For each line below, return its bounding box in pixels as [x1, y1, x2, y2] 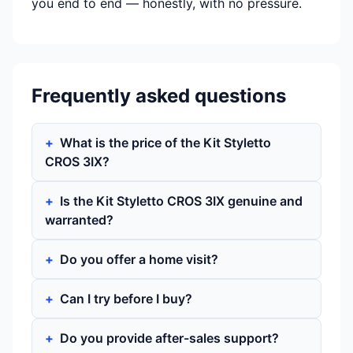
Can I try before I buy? [60, 291, 192, 307]
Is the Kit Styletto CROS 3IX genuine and [60, 193, 303, 209]
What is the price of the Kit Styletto [60, 135, 271, 150]
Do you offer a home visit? [60, 251, 218, 267]
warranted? [45, 212, 113, 228]
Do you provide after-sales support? [60, 330, 279, 346]
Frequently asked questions [32, 84, 286, 107]
